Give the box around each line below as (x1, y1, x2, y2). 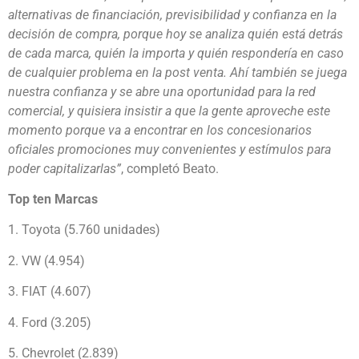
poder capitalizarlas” (8, 160, 121, 176)
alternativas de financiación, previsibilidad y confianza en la (8, 6, 337, 22)
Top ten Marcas (8, 192, 98, 207)
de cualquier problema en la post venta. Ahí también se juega (8, 64, 347, 80)
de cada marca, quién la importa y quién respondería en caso (8, 45, 344, 61)
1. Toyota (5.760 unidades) (8, 222, 160, 238)
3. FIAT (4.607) (8, 284, 91, 300)
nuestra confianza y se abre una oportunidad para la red (8, 83, 316, 99)
